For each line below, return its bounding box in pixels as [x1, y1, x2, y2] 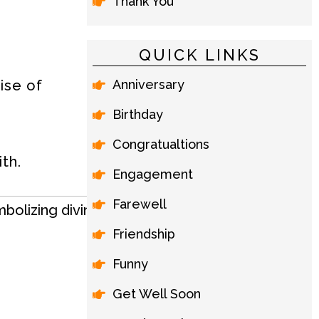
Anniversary [113, 77, 184, 92]
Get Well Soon [113, 286, 201, 301]
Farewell [113, 197, 167, 211]
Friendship [113, 226, 175, 241]
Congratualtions [113, 137, 209, 152]
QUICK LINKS [138, 46, 261, 64]
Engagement [113, 167, 193, 182]
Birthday [113, 107, 163, 122]
